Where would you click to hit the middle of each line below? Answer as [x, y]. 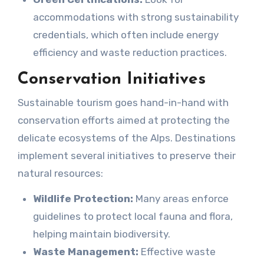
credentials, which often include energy [126, 34]
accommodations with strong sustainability [136, 17]
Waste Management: [85, 252]
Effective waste [177, 252]
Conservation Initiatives [111, 79]
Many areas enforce [181, 199]
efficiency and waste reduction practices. [130, 52]
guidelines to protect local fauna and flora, [133, 217]
